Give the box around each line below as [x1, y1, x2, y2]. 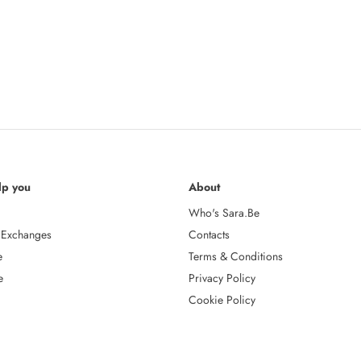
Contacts [189, 226, 230, 243]
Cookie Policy [189, 291, 255, 308]
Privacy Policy [189, 269, 255, 286]
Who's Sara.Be [189, 204, 259, 221]
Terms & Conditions [189, 247, 283, 264]
